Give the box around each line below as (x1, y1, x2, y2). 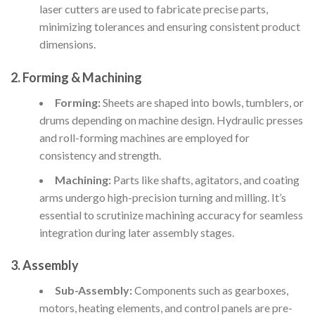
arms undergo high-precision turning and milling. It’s (39, 190, 286, 204)
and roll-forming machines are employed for (39, 130, 250, 144)
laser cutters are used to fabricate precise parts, (39, 1, 268, 15)
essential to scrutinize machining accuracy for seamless (39, 207, 303, 221)
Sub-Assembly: (54, 283, 132, 297)
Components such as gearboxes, (131, 283, 288, 297)
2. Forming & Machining (11, 69, 142, 85)
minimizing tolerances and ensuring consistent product (39, 19, 300, 33)
